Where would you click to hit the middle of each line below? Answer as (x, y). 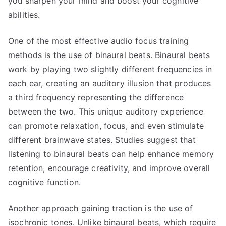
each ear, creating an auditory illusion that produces (110, 83)
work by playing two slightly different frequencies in (110, 69)
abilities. (24, 15)
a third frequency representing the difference (96, 97)
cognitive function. (45, 182)
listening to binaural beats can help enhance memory (111, 154)
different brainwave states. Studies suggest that (102, 140)
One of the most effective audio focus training (99, 41)
